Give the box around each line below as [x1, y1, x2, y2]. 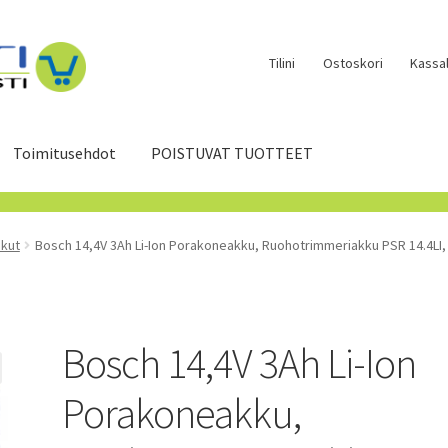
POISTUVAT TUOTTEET [151, 142, 314, 163]
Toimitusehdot [13, 142, 117, 163]
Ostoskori [322, 53, 383, 72]
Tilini [269, 53, 296, 72]
